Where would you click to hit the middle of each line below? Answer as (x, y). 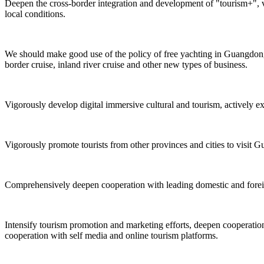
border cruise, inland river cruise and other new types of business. (126, 64)
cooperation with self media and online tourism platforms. (111, 235)
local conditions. (35, 14)
